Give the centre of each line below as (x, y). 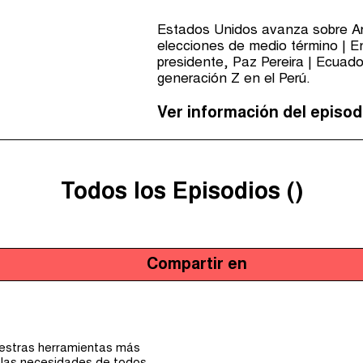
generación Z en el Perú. (234, 79)
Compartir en (196, 265)
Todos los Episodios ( (177, 193)
